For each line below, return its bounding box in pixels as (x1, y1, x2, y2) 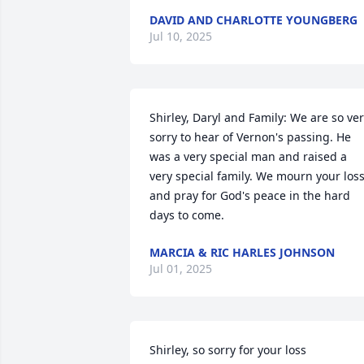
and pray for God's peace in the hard (149, 188, 350, 203)
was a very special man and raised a (149, 149, 347, 164)
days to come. (149, 207, 224, 223)
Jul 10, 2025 (149, 28, 212, 44)
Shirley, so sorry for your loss (149, 342, 306, 357)
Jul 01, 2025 (149, 261, 212, 276)
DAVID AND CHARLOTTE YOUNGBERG (149, 12, 357, 28)
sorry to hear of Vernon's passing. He (149, 129, 351, 145)
